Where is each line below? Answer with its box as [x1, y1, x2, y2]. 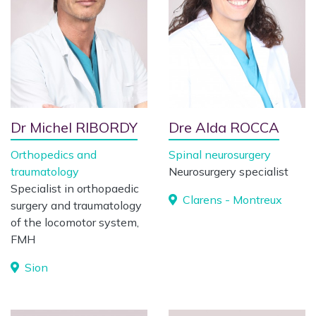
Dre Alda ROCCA [169, 119, 279, 136]
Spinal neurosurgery [169, 147, 271, 162]
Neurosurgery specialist [169, 164, 288, 178]
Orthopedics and [11, 147, 97, 162]
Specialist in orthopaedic [11, 181, 139, 195]
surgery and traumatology [11, 198, 142, 212]
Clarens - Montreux [180, 193, 282, 207]
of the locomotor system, [11, 215, 139, 229]
